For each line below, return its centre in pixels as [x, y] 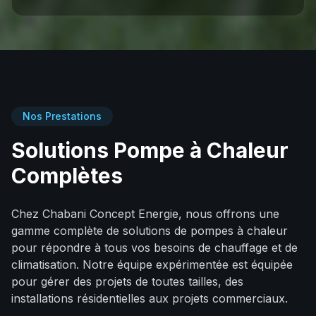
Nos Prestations [62, 116]
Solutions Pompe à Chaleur [150, 151]
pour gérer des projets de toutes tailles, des [127, 282]
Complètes [67, 176]
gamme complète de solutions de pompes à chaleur [150, 231]
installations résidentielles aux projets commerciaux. [150, 299]
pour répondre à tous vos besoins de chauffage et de [154, 248]
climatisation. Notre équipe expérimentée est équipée [152, 265]
